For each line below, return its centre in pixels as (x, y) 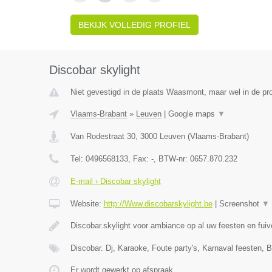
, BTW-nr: (172, 159)
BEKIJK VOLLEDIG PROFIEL (134, 25)
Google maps (192, 114)
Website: (87, 204)
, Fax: (139, 159)
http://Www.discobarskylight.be (158, 204)
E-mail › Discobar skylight (115, 181)
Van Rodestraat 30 (103, 136)
